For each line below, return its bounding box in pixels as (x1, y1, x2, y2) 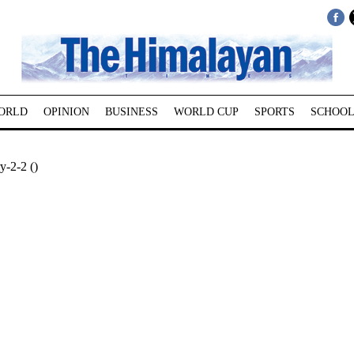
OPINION (43, 106, 89, 118)
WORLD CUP (173, 106, 239, 118)
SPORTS (254, 106, 295, 118)
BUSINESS (104, 106, 158, 118)
